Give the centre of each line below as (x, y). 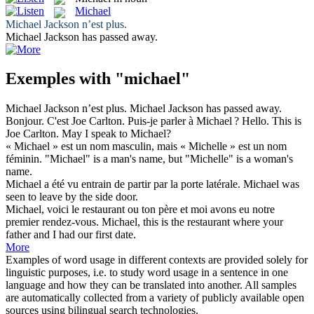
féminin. (24, 159)
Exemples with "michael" (98, 79)
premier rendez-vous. (52, 222)
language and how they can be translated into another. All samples (151, 285)
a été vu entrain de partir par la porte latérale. (141, 184)
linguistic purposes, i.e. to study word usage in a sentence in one (147, 273)
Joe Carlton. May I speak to (68, 134)
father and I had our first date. (71, 235)
